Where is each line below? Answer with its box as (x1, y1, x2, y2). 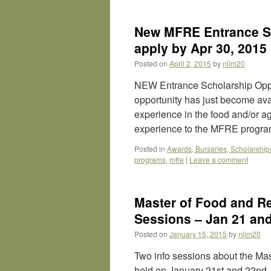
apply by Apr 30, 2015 (134, 39, 267, 57)
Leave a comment (189, 154, 248, 165)
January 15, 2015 (169, 229, 227, 239)
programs (134, 154, 166, 165)
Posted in (134, 143, 165, 154)
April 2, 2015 (169, 58, 211, 68)
